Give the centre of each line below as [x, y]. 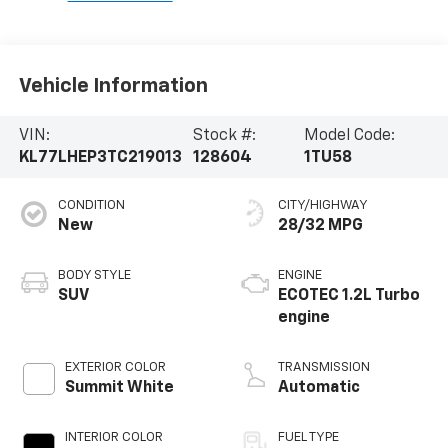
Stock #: [224, 135]
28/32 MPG [320, 225]
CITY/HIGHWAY [323, 205]
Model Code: [349, 135]
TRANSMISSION [324, 367]
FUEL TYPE [308, 437]
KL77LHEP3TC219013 [100, 157]
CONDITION [91, 205]
